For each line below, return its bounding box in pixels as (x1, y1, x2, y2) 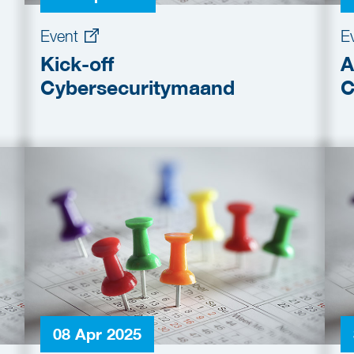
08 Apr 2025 (53, 324, 141, 344)
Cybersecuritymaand (40, 76, 235, 100)
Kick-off (40, 52, 114, 76)
